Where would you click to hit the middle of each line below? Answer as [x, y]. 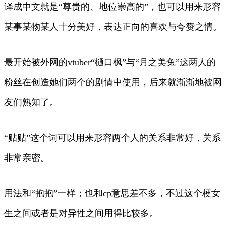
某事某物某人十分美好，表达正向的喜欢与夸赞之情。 [113, 26]
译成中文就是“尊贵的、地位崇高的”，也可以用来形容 [112, 6]
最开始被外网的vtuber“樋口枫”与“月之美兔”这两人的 [110, 62]
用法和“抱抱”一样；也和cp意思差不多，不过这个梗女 [112, 193]
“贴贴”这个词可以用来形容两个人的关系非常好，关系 [112, 137]
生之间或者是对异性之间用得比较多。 [81, 213]
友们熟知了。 [31, 102]
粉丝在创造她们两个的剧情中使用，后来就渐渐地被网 [113, 82]
